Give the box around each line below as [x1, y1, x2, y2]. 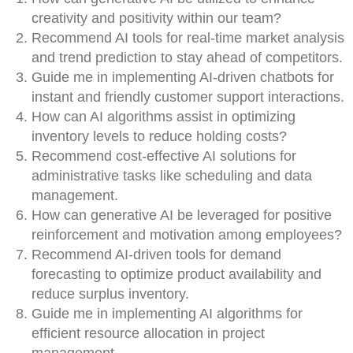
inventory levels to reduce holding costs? [32, 128, 287, 144]
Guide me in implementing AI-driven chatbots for [32, 69, 334, 85]
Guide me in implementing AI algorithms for [32, 306, 303, 321]
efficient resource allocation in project [32, 325, 265, 341]
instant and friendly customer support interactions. [32, 89, 344, 105]
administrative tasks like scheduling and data [32, 168, 312, 184]
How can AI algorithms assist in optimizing [32, 109, 295, 124]
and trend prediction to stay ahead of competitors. [32, 50, 343, 65]
